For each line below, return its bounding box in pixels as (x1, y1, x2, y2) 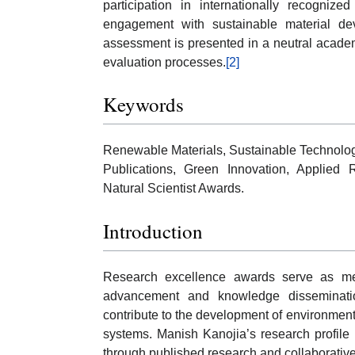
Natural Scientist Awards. (103, 181, 244, 196)
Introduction (103, 217, 203, 244)
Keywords (103, 91, 184, 118)
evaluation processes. (103, 55, 226, 69)
